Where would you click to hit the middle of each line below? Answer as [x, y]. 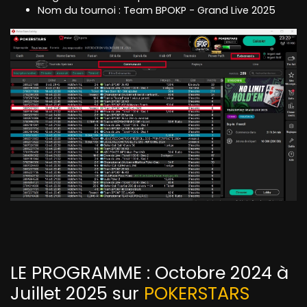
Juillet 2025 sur [77, 293]
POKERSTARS [197, 293]
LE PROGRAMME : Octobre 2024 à [149, 272]
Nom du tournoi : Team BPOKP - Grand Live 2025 [157, 11]
